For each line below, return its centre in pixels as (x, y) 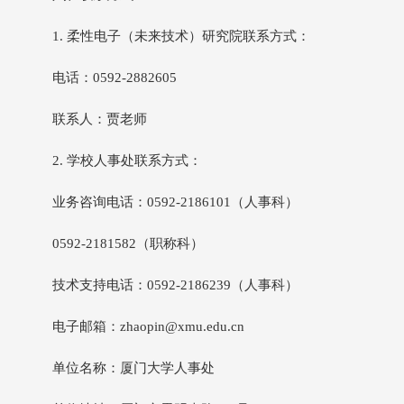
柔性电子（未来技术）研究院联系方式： (188, 36)
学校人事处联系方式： (134, 161)
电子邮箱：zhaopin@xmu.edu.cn (148, 326)
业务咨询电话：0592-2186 (131, 202)
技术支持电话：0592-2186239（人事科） (175, 285)
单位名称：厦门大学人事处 (133, 368)
